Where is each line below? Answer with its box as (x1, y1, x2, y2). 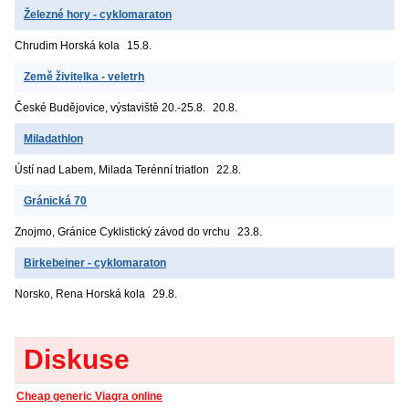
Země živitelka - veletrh (24, 69, 144, 83)
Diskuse (24, 343, 130, 374)
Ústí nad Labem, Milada (15, 163, 132, 176)
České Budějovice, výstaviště (15, 100, 159, 114)
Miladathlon (24, 131, 83, 145)
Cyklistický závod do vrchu (100, 225, 230, 238)
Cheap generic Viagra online (16, 389, 163, 403)
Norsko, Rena (15, 287, 83, 300)
